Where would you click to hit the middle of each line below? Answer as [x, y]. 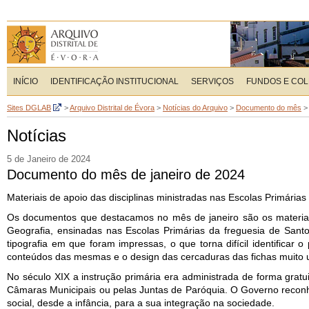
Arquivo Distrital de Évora [112, 108]
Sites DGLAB [29, 108]
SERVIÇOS [212, 81]
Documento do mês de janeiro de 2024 [126, 175]
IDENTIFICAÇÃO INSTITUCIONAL [114, 81]
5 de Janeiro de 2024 [49, 159]
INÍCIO [26, 81]
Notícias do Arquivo [195, 108]
